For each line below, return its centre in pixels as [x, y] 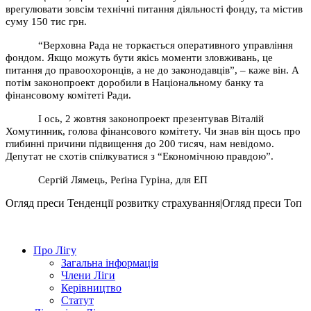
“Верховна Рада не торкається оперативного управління [166, 45]
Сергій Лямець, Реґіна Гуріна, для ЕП [123, 179]
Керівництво [91, 287]
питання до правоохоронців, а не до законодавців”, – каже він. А [152, 70]
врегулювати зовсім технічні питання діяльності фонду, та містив [154, 9]
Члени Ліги [88, 275]
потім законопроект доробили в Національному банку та [135, 82]
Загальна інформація [110, 262]
